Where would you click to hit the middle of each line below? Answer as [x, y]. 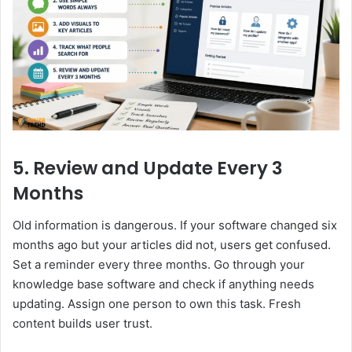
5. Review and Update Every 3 [148, 169]
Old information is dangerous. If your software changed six [175, 225]
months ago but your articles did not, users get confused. [172, 244]
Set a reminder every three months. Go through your [159, 264]
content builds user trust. [82, 323]
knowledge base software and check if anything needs [163, 284]
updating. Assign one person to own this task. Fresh [157, 303]
